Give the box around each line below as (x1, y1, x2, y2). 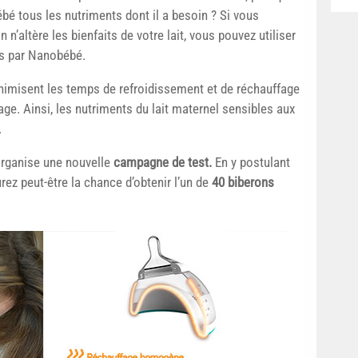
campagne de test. (113, 153, 212, 170)
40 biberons (212, 173, 274, 190)
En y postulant (212, 153, 290, 170)
